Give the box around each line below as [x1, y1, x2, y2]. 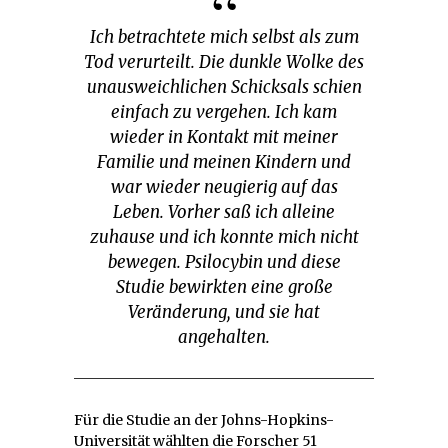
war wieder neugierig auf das [110, 176, 338, 199]
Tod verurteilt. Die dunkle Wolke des [84, 51, 364, 74]
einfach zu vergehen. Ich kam [111, 101, 337, 124]
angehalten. [178, 326, 270, 349]
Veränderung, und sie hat [128, 301, 320, 324]
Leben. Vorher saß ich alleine [113, 201, 335, 224]
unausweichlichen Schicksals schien [86, 76, 362, 99]
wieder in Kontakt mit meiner [110, 126, 338, 149]
